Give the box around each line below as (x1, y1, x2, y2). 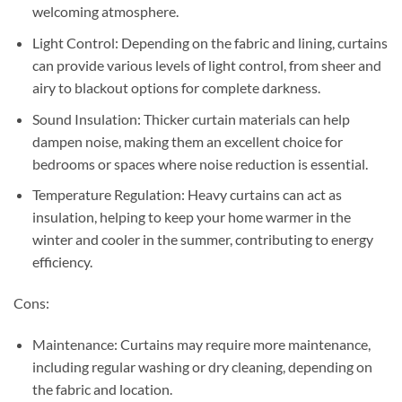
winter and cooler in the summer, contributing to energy (31, 231, 373, 249)
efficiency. (31, 253, 92, 271)
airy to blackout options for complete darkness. (31, 78, 320, 96)
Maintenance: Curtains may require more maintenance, (31, 335, 371, 353)
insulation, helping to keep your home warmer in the (31, 208, 351, 226)
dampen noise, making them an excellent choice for (31, 132, 343, 150)
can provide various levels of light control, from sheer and (31, 56, 381, 74)
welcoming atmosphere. (31, 3, 179, 21)
